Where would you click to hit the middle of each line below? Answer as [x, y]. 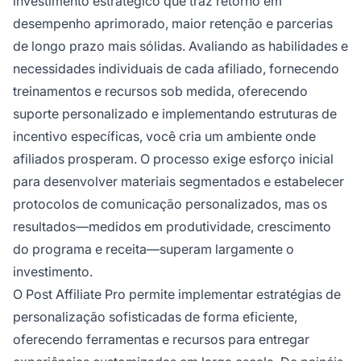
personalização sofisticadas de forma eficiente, [155, 317]
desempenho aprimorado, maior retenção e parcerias [173, 24]
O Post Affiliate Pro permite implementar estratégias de [177, 295]
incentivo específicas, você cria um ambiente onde [164, 137]
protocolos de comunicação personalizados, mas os [170, 204]
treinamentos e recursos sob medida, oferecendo [160, 91]
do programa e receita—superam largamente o [154, 249]
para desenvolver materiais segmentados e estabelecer [178, 182]
